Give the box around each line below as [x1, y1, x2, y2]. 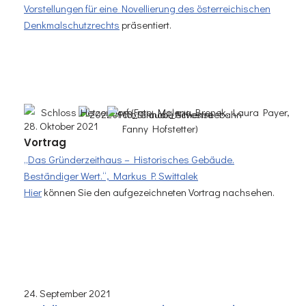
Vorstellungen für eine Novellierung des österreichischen [24, 1, 270, 16]
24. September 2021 [24, 286, 111, 301]
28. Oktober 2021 [24, 119, 98, 133]
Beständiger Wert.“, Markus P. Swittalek [24, 169, 198, 183]
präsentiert [120, 18, 169, 32]
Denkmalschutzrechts [24, 18, 120, 32]
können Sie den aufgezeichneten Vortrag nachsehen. [42, 185, 275, 199]
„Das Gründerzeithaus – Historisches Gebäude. [24, 152, 234, 167]
